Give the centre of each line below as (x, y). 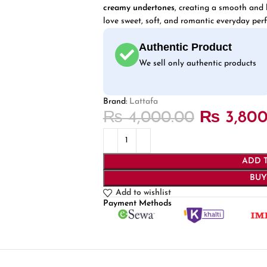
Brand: (116, 101)
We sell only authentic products (197, 63)
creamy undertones (139, 8)
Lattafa (143, 101)
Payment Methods (137, 203)
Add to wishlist (143, 193)
